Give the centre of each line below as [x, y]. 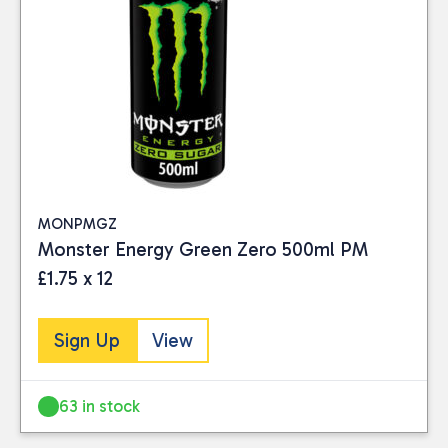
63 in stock [100, 405]
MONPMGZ [77, 223]
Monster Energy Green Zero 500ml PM [203, 249]
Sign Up [87, 340]
